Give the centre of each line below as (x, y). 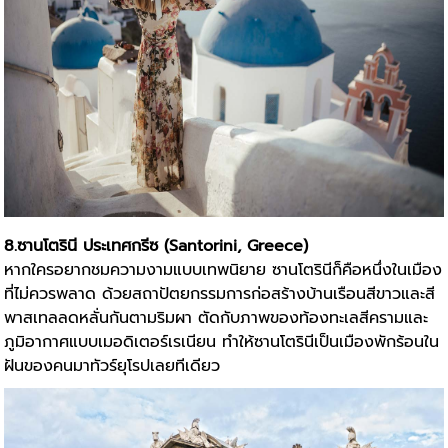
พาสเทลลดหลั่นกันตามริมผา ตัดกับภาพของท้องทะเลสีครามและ (216, 318)
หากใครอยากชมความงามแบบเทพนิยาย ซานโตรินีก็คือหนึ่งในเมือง (223, 270)
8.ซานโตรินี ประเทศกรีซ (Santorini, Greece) (156, 246)
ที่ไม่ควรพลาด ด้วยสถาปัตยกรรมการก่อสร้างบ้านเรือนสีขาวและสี (220, 294)
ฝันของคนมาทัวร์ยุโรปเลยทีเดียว (112, 366)
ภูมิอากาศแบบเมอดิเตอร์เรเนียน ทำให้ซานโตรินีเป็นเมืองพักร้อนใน (222, 342)
